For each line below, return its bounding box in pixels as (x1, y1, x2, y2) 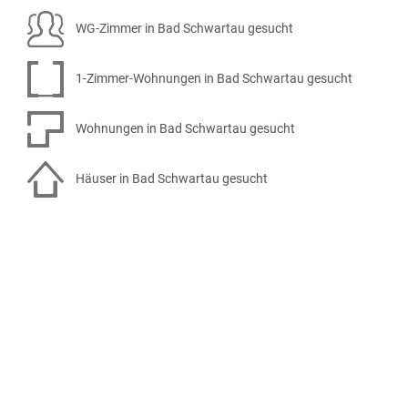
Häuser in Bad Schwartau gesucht (73, 170, 268, 186)
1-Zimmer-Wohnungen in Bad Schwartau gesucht (73, 70, 352, 86)
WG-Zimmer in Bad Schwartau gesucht (73, 20, 293, 36)
